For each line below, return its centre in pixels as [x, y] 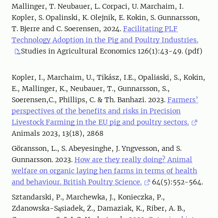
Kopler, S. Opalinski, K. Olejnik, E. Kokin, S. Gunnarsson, [106, 18]
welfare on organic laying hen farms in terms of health [104, 171]
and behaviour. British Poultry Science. [77, 182]
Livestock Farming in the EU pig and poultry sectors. [100, 122]
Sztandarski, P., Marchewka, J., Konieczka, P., [88, 197]
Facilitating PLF [150, 29]
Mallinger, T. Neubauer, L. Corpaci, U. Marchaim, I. [98, 6]
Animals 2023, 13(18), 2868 [58, 133]
